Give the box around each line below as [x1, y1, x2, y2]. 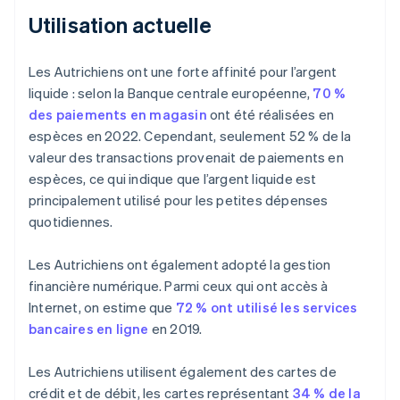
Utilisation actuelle [29, 11, 212, 39]
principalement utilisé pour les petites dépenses [29, 191, 329, 210]
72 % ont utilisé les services [175, 298, 358, 317]
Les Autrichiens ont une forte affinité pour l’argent [29, 62, 337, 81]
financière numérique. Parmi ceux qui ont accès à [29, 277, 329, 296]
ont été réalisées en [206, 105, 335, 124]
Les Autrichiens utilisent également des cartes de [29, 362, 337, 381]
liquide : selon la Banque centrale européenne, [29, 84, 313, 103]
